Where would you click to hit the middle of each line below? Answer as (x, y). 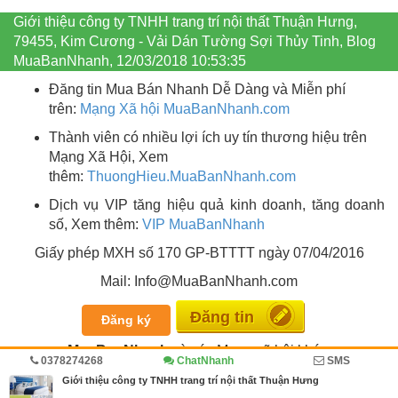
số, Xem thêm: (96, 224)
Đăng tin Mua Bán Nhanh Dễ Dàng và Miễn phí (197, 89)
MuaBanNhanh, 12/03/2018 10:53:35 (130, 60)
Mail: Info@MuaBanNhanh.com (199, 281)
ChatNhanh (204, 361)
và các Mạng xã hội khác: (250, 350)
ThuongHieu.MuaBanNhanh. (178, 176)
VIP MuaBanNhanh (203, 224)
